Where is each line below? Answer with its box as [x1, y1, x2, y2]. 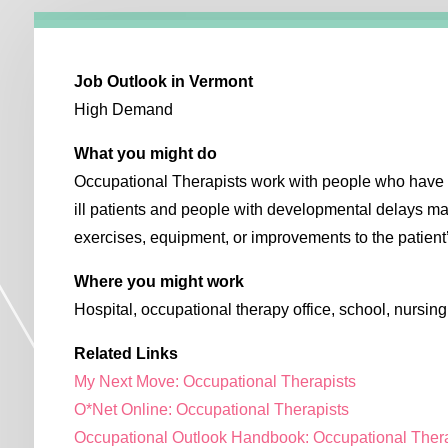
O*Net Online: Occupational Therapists [74, 401, 350, 419]
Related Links [74, 345, 179, 363]
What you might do [74, 145, 218, 163]
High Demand [74, 101, 174, 119]
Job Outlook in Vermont [74, 73, 254, 91]
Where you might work [74, 273, 245, 291]
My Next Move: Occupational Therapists [74, 373, 357, 391]
